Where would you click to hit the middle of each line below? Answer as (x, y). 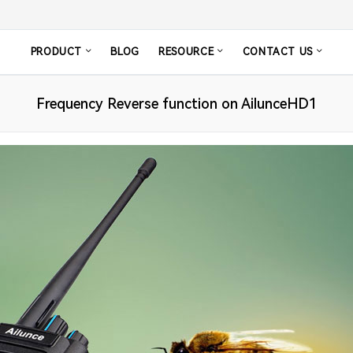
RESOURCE (188, 52)
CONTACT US (279, 52)
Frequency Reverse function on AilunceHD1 (176, 104)
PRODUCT (58, 52)
